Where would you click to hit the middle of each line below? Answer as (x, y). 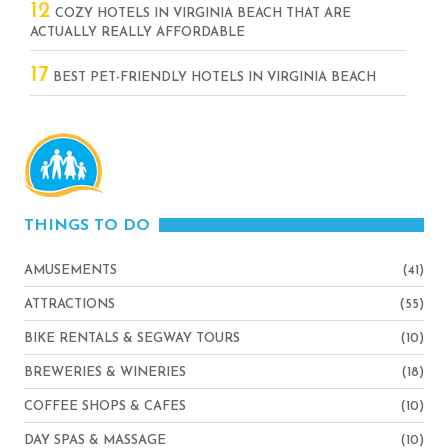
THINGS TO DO (87, 225)
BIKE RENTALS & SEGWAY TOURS (132, 338)
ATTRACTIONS (69, 304)
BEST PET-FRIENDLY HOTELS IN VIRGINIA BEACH (212, 77)
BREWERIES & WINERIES (105, 372)
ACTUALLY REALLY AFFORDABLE (137, 32)
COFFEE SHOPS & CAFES (105, 406)
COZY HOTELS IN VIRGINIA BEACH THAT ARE (201, 13)
